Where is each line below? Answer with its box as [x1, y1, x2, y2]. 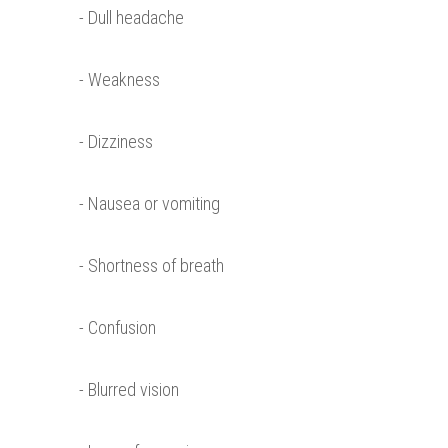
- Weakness [79, 69, 160, 91]
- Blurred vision [79, 379, 179, 401]
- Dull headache [79, 7, 184, 29]
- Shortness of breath [79, 255, 224, 277]
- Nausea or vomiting [79, 193, 220, 215]
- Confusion [79, 317, 156, 339]
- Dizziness [79, 131, 153, 153]
